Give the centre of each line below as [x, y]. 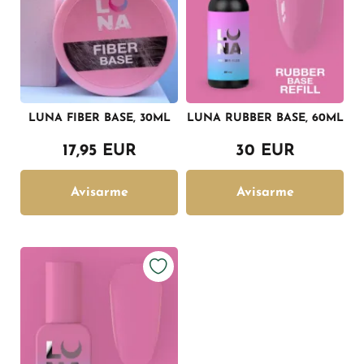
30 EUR [265, 151]
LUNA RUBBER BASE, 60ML [265, 118]
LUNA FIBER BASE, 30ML [99, 118]
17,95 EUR [99, 151]
